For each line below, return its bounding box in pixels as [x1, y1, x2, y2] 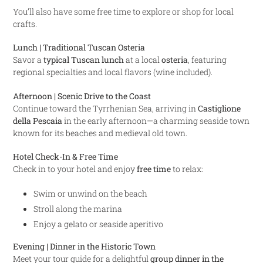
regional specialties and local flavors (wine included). [13, 66, 213, 78]
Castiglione [198, 102, 241, 114]
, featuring [188, 54, 227, 66]
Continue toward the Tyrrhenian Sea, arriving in [13, 102, 198, 114]
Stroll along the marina [33, 203, 122, 214]
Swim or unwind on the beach [33, 187, 147, 199]
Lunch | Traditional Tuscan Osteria [13, 42, 145, 53]
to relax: [171, 163, 203, 175]
